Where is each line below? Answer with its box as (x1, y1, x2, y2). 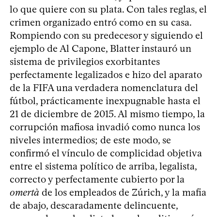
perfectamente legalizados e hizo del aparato (10, 68, 202, 80)
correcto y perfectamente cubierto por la (10, 173, 185, 185)
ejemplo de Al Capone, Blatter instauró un (10, 42, 191, 54)
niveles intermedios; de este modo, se (10, 134, 171, 146)
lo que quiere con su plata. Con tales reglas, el (10, 3, 207, 15)
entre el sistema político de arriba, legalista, (10, 160, 197, 172)
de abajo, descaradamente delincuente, (10, 199, 178, 211)
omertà (10, 186, 39, 198)
